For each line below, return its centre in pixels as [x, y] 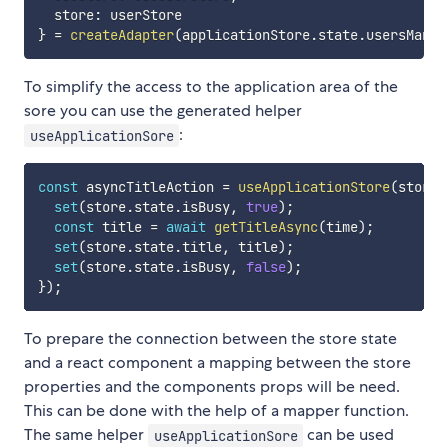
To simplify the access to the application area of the [211, 87]
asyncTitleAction [149, 187]
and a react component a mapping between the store [217, 363]
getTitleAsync [265, 227]
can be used [349, 435]
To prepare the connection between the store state [210, 339]
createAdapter [121, 35]
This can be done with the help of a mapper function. [216, 411]
